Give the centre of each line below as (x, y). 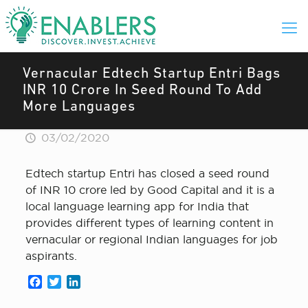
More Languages (79, 107)
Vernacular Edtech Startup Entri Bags (152, 74)
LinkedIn (103, 282)
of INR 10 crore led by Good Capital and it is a (150, 190)
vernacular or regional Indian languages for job (151, 239)
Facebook (68, 282)
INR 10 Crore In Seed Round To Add (142, 90)
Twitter (79, 282)
